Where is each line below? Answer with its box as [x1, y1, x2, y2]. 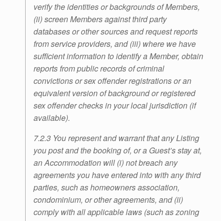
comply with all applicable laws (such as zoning [34, 206, 199, 218]
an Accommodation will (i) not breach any [34, 157, 178, 169]
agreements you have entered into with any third [34, 169, 201, 181]
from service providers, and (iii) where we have [34, 38, 196, 50]
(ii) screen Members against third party [34, 13, 167, 25]
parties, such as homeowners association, [34, 182, 180, 193]
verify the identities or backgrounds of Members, [34, 1, 200, 13]
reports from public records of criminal [34, 63, 164, 74]
